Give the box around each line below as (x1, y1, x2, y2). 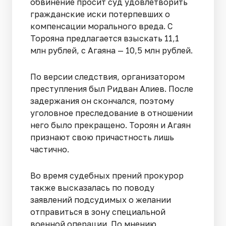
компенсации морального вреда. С (30, 21, 173, 32)
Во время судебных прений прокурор (30, 171, 184, 181)
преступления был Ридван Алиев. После (30, 84, 193, 94)
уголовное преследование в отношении (30, 108, 193, 119)
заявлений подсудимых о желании (30, 195, 171, 205)
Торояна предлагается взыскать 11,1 (30, 33, 179, 44)
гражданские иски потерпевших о (30, 9, 170, 20)
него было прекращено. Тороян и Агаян (30, 120, 191, 131)
